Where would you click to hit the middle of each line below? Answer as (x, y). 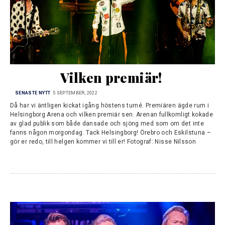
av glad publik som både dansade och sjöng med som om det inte (107, 123)
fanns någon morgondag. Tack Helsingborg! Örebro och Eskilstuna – (111, 132)
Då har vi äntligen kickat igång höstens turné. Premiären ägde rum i (110, 105)
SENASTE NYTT (33, 93)
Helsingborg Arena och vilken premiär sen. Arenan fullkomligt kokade (112, 114)
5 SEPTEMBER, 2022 (75, 93)
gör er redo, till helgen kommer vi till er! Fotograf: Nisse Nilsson (103, 141)
